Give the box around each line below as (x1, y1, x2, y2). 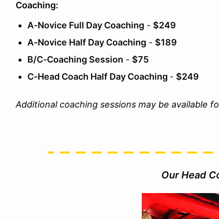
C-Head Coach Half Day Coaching (27, 71, 170, 82)
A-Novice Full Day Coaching (27, 20, 144, 31)
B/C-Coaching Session (27, 54, 123, 65)
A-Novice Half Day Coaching (27, 37, 146, 48)
